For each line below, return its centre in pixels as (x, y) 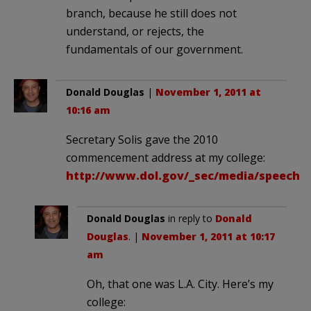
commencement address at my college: (166, 157)
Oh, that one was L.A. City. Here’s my (180, 284)
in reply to (190, 218)
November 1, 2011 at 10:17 (208, 236)
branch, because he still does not (151, 13)
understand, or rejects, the (135, 31)
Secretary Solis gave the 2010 (142, 139)
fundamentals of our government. (154, 49)
